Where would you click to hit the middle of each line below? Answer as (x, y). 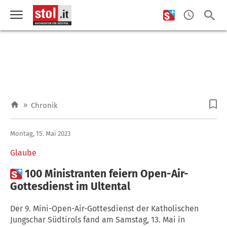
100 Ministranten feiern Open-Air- (107, 174)
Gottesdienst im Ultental (70, 186)
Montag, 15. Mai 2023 (40, 133)
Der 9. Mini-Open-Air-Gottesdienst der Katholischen (104, 208)
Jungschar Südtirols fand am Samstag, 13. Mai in (98, 219)
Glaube (23, 153)
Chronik (44, 105)
